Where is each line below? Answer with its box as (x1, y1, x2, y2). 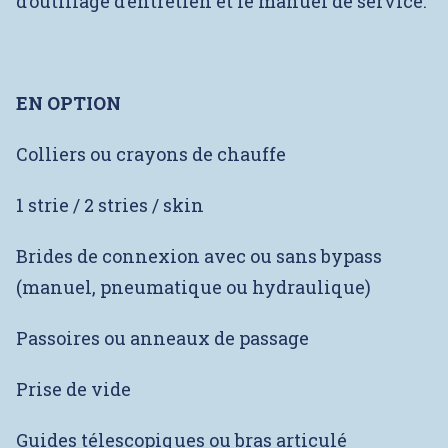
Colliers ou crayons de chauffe (16, 142, 286, 166)
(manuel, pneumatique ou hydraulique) (16, 275, 371, 299)
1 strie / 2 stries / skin (16, 193, 204, 217)
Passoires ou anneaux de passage (16, 326, 309, 350)
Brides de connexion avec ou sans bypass (16, 244, 382, 268)
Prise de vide (16, 377, 131, 401)
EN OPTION (16, 91, 121, 115)
